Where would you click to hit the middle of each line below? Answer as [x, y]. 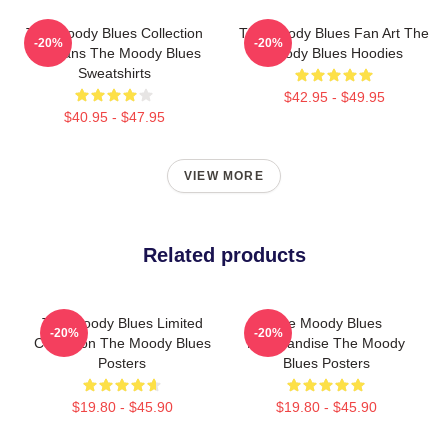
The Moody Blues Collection [114, 33]
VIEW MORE [224, 176]
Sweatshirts [114, 73]
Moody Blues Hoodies [334, 53]
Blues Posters [326, 363]
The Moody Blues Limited [122, 323]
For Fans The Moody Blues [114, 53]
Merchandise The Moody [326, 343]
